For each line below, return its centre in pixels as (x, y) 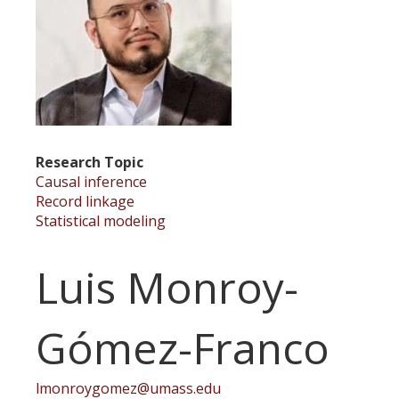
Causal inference (91, 182)
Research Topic (90, 162)
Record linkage (85, 201)
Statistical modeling (101, 221)
